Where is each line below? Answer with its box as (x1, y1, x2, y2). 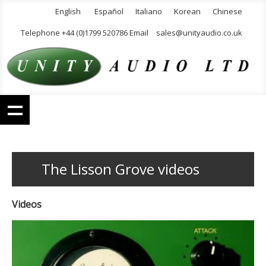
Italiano (135, 6, 162, 17)
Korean (174, 6, 201, 17)
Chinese (213, 6, 242, 17)
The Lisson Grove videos (42, 159, 199, 179)
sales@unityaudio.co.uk (156, 27, 242, 38)
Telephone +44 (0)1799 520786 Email (21, 27, 150, 38)
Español (94, 6, 123, 17)
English (55, 6, 81, 17)
